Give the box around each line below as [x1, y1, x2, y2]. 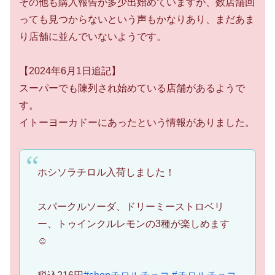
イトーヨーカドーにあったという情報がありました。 [19, 117, 255, 128]
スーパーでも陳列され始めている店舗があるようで [19, 83, 245, 94]
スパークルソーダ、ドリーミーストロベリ [37, 201, 224, 212]
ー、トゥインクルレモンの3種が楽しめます [37, 218, 230, 229]
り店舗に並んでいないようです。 [19, 31, 166, 42]
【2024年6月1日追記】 [19, 66, 121, 77]
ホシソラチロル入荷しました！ [37, 166, 175, 177]
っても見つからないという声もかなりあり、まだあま [19, 14, 255, 25]
